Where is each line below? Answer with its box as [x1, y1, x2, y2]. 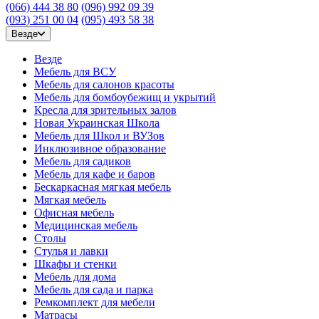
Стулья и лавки [34, 245, 108, 257]
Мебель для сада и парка [34, 283, 153, 296]
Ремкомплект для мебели [34, 296, 155, 308]
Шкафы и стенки [34, 258, 117, 270]
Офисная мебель [34, 206, 114, 219]
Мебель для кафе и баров [34, 168, 155, 180]
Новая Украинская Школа [34, 117, 159, 129]
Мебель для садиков [34, 155, 131, 167]
